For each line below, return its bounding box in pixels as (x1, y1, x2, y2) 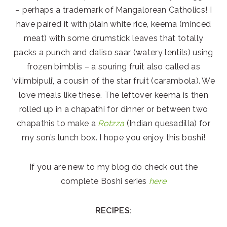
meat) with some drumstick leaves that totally (23, 33, 204, 43)
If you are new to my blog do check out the (29, 162, 198, 172)
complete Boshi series (60, 176, 149, 186)
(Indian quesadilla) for (124, 118, 210, 128)
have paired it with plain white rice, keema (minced (16, 19, 211, 29)
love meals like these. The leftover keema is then (19, 90, 208, 100)
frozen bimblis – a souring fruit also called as (26, 61, 201, 71)
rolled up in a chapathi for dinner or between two (19, 104, 208, 114)
